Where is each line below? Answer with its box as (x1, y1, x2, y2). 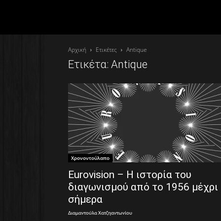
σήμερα (68, 193, 103, 205)
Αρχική (68, 45, 86, 54)
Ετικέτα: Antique (68, 58, 147, 71)
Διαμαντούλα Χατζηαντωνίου (68, 211, 132, 216)
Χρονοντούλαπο (71, 154, 110, 161)
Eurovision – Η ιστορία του (68, 169, 191, 181)
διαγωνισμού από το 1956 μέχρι (68, 181, 218, 193)
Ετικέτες (96, 45, 117, 54)
